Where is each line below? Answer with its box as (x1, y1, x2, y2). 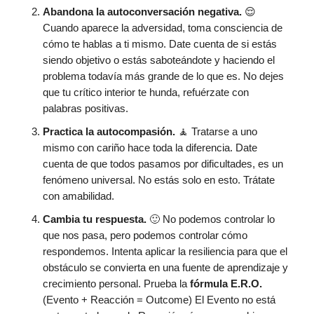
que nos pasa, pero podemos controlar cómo (43, 228, 247, 241)
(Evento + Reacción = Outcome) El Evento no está (43, 293, 275, 306)
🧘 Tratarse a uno (175, 125, 257, 137)
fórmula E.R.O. (190, 277, 262, 289)
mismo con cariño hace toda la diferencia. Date (43, 141, 257, 153)
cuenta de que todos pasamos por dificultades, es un (43, 157, 283, 170)
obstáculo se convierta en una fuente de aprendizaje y (43, 261, 288, 273)
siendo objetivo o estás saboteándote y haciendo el (43, 53, 275, 66)
